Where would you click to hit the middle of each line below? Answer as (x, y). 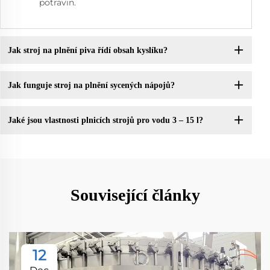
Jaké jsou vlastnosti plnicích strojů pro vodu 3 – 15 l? (105, 120)
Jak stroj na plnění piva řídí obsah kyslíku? (87, 50)
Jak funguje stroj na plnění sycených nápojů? (91, 85)
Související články (135, 195)
